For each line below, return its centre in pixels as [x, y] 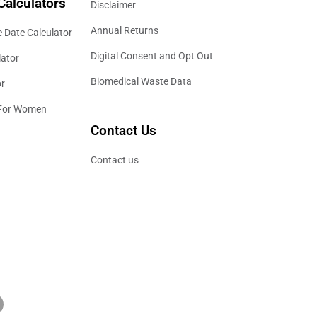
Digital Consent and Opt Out [152, 56]
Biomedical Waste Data [141, 81]
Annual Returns [125, 30]
